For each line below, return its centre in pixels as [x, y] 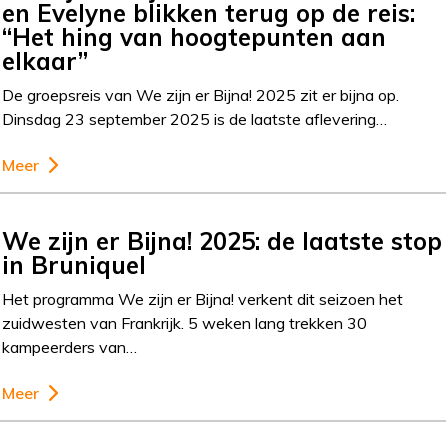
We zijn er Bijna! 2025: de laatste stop [222, 240]
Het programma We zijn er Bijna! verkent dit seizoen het [203, 298]
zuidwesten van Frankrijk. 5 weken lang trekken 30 [185, 322]
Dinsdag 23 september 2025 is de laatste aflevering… [195, 118]
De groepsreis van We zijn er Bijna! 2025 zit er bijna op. [201, 94]
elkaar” [45, 60]
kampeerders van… [70, 346]
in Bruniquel [74, 264]
